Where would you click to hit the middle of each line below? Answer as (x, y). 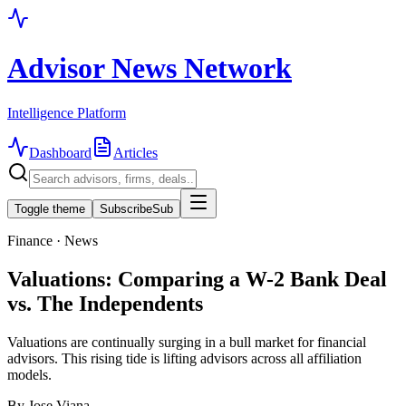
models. (29, 374)
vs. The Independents (105, 303)
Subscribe (126, 208)
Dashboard (60, 152)
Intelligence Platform (67, 112)
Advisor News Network (150, 68)
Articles (135, 152)
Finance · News (53, 240)
